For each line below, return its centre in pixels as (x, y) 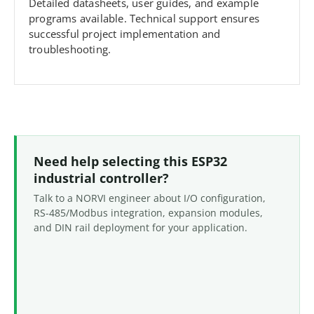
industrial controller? (101, 178)
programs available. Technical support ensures (144, 19)
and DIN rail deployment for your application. (141, 227)
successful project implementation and (125, 34)
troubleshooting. (70, 49)
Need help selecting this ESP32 (130, 161)
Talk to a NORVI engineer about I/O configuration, (150, 198)
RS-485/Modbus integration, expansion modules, (148, 212)
